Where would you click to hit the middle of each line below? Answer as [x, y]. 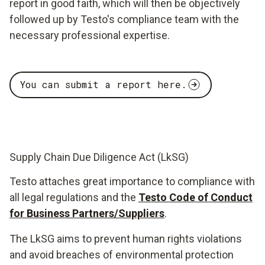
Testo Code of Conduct [195, 197]
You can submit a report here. [104, 84]
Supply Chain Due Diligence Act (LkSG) [99, 157]
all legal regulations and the [74, 197]
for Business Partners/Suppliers [87, 213]
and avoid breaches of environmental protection [122, 254]
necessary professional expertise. [90, 35]
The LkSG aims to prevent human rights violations [126, 238]
